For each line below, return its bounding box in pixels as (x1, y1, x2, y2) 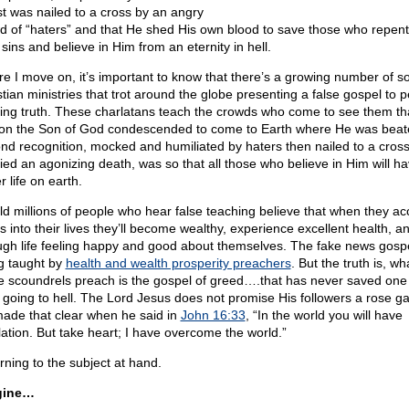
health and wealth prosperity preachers (65, 256, 291, 270)
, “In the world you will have (245, 308, 403, 322)
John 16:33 (180, 308, 246, 322)
